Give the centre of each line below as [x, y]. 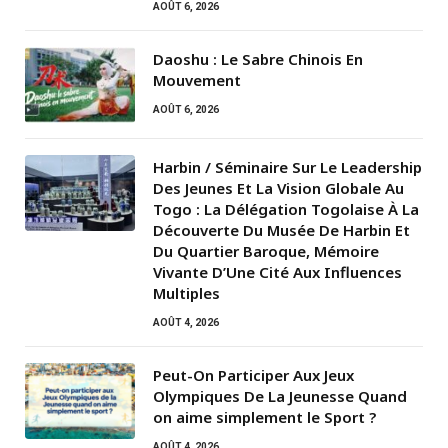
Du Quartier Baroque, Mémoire [266, 251]
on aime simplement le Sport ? [264, 417]
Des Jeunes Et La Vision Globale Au [278, 188]
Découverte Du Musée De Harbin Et [281, 230]
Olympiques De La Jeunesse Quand [280, 396]
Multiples [186, 293]
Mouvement [197, 80]
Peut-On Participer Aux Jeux [253, 375]
